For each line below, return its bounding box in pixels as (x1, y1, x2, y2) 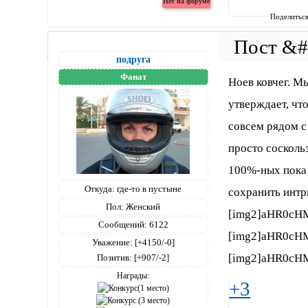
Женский (124, 201, 161, 212)
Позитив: (97, 252, 133, 263)
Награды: (117, 270, 150, 280)
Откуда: (85, 183, 115, 194)
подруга (115, 53, 151, 65)
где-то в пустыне (115, 183, 182, 194)
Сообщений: (98, 219, 147, 230)
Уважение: (91, 236, 133, 247)
